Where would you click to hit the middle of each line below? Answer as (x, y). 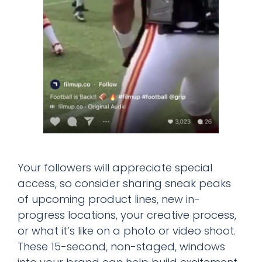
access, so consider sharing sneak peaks (124, 183)
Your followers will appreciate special (115, 167)
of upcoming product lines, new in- (109, 199)
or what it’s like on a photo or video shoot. (127, 230)
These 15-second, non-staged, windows (121, 246)
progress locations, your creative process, (127, 215)
